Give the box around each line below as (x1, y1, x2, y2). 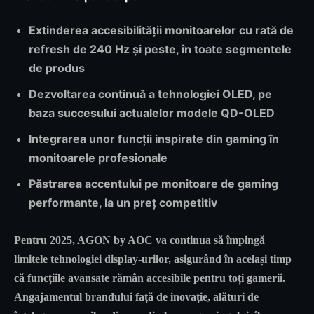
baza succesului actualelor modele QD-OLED (29, 106, 275, 121)
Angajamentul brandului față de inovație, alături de (14, 291, 259, 303)
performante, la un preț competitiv (29, 196, 217, 210)
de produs (29, 61, 85, 76)
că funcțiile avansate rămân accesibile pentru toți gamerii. (14, 272, 285, 285)
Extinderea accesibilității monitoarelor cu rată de (29, 23, 294, 38)
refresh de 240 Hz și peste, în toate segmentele (29, 42, 292, 57)
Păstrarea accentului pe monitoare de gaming (29, 177, 278, 191)
